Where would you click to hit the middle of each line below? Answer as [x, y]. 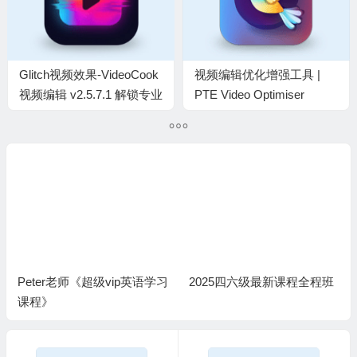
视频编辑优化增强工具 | [257, 74]
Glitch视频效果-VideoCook [88, 74]
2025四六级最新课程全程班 [261, 281]
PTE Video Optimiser [249, 94]
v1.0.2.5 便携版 [234, 114]
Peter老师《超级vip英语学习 [92, 281]
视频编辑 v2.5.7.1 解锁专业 [90, 94]
